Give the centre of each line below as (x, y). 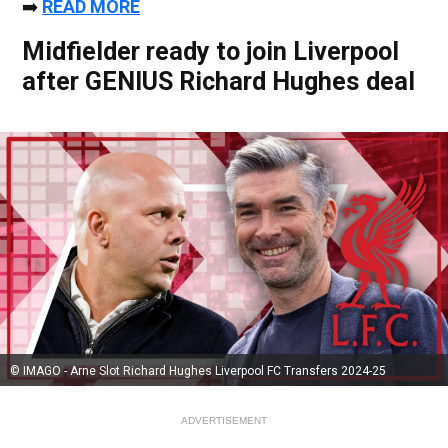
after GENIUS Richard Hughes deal (218, 81)
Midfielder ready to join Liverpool (210, 51)
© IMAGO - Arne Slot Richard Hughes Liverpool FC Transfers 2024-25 (198, 370)
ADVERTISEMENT (224, 420)
